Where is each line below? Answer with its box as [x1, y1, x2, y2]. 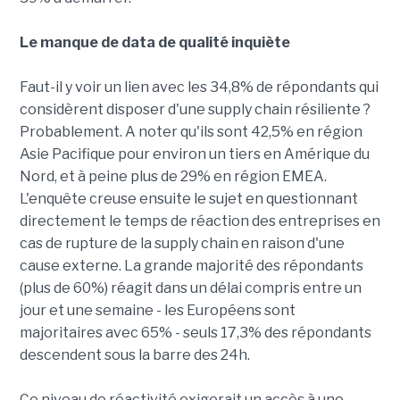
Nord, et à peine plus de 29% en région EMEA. [19, 168, 327, 186]
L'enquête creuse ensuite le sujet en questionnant [19, 190, 358, 208]
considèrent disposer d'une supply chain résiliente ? [19, 101, 371, 119]
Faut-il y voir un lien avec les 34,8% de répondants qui [19, 79, 379, 96]
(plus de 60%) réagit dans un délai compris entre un [19, 279, 362, 297]
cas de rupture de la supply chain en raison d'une [19, 235, 345, 253]
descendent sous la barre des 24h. [19, 346, 250, 364]
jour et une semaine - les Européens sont [19, 302, 296, 320]
